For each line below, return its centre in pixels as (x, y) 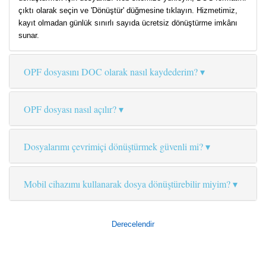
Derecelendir (133, 224)
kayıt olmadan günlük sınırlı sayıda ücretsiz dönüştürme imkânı (128, 23)
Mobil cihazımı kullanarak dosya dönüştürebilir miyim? (127, 184)
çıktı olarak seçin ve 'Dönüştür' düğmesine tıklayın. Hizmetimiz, (128, 11)
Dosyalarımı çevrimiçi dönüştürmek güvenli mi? (113, 147)
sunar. (29, 36)
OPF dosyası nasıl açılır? (70, 109)
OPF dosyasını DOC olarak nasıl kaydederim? (111, 72)
